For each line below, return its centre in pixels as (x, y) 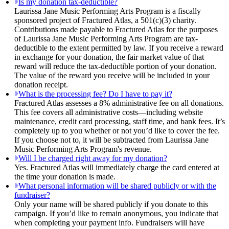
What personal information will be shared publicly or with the (117, 186)
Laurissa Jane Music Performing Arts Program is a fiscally (108, 11)
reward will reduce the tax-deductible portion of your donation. (116, 66)
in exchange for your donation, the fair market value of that (109, 57)
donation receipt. (41, 85)
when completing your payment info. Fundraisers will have (109, 223)
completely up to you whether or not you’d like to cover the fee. (117, 131)
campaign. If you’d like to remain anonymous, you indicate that (116, 214)
